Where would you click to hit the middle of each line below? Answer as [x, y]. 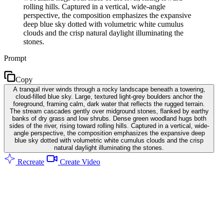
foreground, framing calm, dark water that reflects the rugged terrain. [109, 104]
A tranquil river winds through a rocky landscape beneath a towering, [109, 89]
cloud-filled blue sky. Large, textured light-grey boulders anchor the [109, 96]
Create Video [79, 162]
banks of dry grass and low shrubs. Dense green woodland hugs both [109, 118]
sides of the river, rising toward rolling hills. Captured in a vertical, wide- [109, 126]
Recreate [30, 162]
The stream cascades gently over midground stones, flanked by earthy [109, 111]
